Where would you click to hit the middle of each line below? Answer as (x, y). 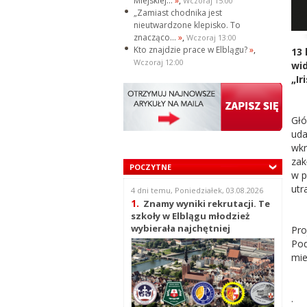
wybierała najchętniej (180, 229)
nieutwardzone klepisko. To (187, 25)
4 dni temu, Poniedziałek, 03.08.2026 (197, 191)
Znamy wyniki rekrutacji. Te (206, 204)
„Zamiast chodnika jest (177, 13)
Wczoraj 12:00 (158, 62)
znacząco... (156, 38)
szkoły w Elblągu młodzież (190, 216)
